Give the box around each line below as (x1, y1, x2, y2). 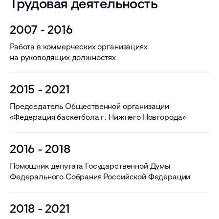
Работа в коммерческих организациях (10, 41, 148, 51)
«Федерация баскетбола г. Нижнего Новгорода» (10, 111, 186, 122)
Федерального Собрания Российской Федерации (10, 171, 191, 181)
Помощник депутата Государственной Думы (10, 160, 170, 171)
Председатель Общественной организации (10, 101, 170, 111)
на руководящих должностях (10, 52, 116, 62)
